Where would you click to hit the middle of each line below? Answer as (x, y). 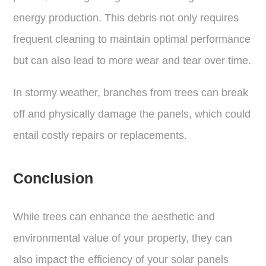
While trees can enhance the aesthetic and (114, 216)
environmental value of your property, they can (123, 238)
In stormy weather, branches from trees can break (131, 92)
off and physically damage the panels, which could (132, 114)
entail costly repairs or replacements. (100, 135)
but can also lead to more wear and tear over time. (132, 60)
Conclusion (53, 178)
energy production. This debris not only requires (126, 18)
